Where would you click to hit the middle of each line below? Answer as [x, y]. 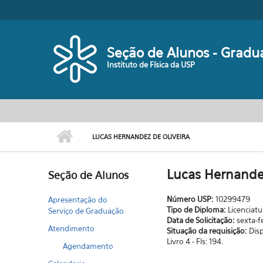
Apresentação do [78, 200]
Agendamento [88, 246]
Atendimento [72, 228]
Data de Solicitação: [201, 220]
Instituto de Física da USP [151, 65]
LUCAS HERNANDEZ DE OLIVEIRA [141, 137]
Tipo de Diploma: [197, 210]
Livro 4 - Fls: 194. [195, 241]
